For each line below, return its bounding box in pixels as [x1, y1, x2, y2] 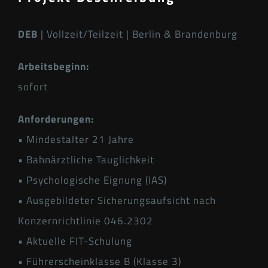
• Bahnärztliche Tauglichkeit [18, 152, 154, 168]
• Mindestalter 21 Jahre [18, 132, 134, 148]
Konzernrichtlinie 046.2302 [18, 213, 153, 229]
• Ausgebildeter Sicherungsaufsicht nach [18, 193, 216, 209]
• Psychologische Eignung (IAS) [18, 172, 167, 188]
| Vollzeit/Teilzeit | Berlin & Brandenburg [38, 26, 237, 42]
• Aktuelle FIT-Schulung [18, 233, 132, 249]
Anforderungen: [18, 111, 94, 127]
